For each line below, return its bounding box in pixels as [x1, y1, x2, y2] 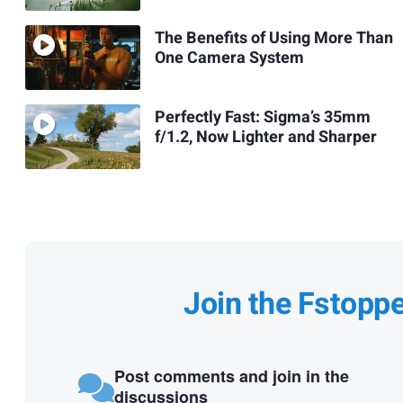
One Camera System [154, 45, 304, 70]
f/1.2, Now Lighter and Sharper [154, 124, 377, 149]
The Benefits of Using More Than [154, 25, 393, 50]
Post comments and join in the [113, 364, 349, 389]
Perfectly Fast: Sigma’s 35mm [154, 104, 371, 130]
